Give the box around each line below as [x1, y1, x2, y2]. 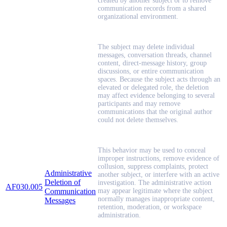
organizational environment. [98, 13, 178, 21]
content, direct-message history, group [98, 59, 207, 67]
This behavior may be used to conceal [98, 146, 206, 155]
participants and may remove [98, 100, 180, 108]
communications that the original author [98, 108, 212, 116]
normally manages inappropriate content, [98, 195, 215, 203]
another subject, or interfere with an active [98, 171, 219, 179]
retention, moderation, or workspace [98, 203, 202, 211]
